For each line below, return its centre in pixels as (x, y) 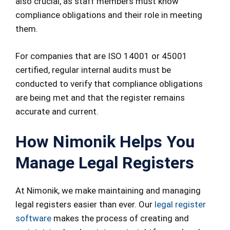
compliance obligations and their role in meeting (109, 15)
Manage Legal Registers (105, 163)
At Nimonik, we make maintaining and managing (108, 191)
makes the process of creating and (120, 218)
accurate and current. (57, 111)
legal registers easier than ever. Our (85, 205)
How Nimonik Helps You (105, 142)
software (33, 218)
